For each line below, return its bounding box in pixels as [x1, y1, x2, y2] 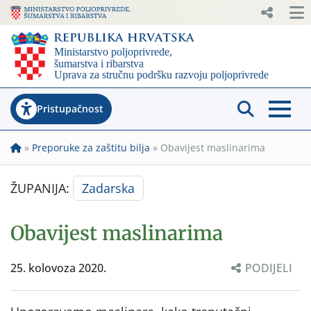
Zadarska [82, 179, 135, 196]
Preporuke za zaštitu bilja [32, 140, 150, 154]
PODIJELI [245, 260, 292, 276]
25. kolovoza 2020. [10, 260, 106, 276]
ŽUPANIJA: [10, 179, 73, 196]
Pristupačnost [37, 101, 103, 115]
